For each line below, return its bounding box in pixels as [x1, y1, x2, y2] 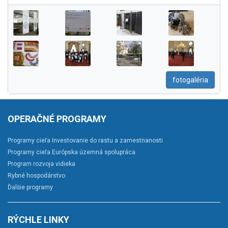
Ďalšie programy [8, 184, 53, 191]
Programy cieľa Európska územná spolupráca [8, 149, 135, 156]
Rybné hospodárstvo [8, 172, 65, 180]
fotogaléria [173, 76, 208, 84]
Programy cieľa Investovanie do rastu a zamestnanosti [8, 137, 163, 145]
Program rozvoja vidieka [8, 160, 75, 168]
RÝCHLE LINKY [8, 214, 69, 225]
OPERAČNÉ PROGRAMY [8, 113, 106, 125]
